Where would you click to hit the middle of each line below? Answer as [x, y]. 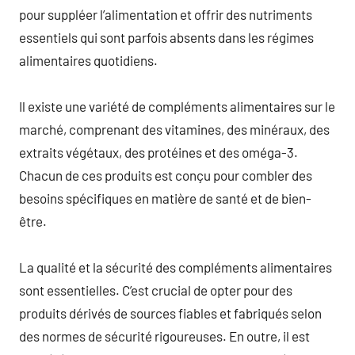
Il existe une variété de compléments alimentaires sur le [177, 106]
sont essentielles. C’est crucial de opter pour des [156, 290]
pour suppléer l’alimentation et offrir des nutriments [166, 14]
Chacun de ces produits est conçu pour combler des [166, 175]
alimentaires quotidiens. [88, 60]
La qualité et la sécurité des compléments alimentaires [176, 267]
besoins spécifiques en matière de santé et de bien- [165, 198]
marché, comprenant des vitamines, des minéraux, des [174, 129]
